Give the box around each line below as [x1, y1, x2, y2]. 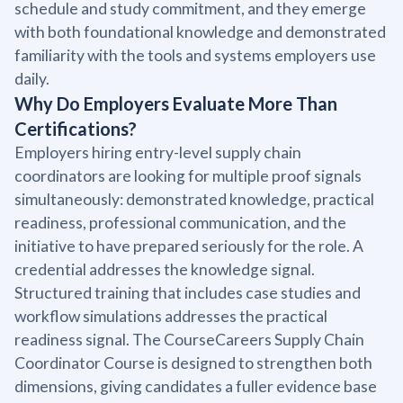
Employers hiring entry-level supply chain [14, 142, 301, 162]
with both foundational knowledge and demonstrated [14, 22, 386, 41]
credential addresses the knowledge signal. [14, 259, 315, 279]
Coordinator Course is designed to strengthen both [14, 353, 372, 372]
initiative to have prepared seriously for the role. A [14, 236, 363, 255]
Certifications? [14, 117, 137, 139]
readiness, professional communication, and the [14, 212, 346, 232]
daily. [14, 68, 49, 88]
